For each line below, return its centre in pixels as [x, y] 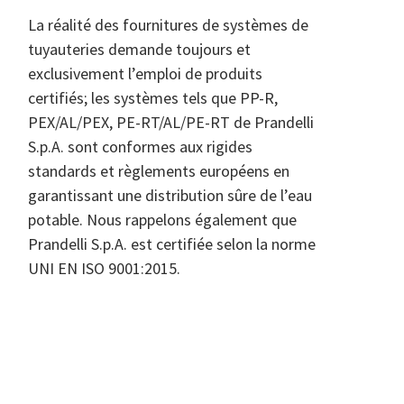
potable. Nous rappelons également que [162, 220]
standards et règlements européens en [158, 171]
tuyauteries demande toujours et [139, 49]
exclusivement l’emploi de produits [145, 73]
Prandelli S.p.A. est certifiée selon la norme [171, 244]
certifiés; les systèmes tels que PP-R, [152, 98]
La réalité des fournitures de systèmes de [168, 25]
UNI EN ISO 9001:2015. [104, 268]
